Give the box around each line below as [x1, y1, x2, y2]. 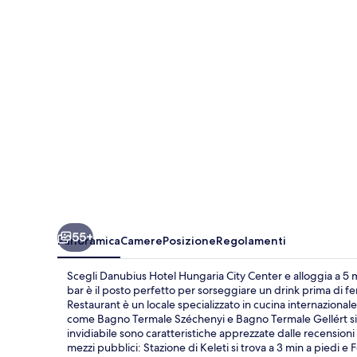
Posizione [163, 233, 216, 248]
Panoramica [57, 233, 120, 248]
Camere [120, 233, 163, 248]
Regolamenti [216, 233, 286, 248]
